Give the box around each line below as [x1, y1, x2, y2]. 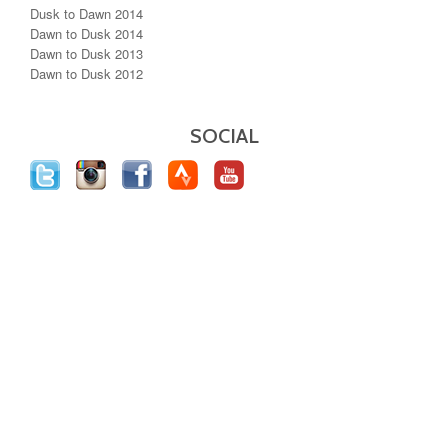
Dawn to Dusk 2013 [30, 43, 143, 63]
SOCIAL [189, 123, 259, 148]
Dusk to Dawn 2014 [30, 3, 143, 23]
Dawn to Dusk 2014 [30, 23, 143, 43]
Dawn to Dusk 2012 [30, 63, 143, 83]
